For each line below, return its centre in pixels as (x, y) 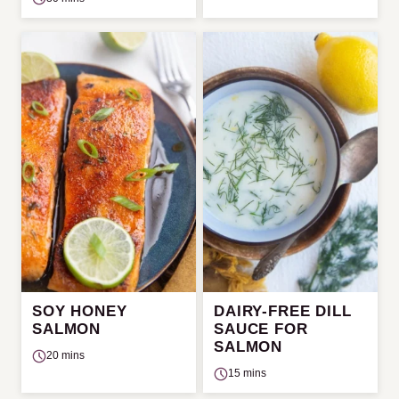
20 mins (65, 356)
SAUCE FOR (261, 330)
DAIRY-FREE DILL (283, 312)
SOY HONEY (80, 312)
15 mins (247, 374)
